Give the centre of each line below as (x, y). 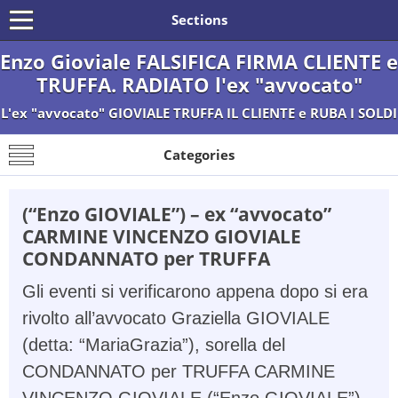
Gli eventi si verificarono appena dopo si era (195, 291)
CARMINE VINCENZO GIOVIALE (162, 236)
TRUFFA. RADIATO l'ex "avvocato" (199, 84)
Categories (199, 155)
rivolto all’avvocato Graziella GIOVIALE (176, 318)
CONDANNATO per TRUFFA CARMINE (179, 371)
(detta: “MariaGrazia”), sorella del (154, 345)
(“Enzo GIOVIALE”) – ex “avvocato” (177, 214)
